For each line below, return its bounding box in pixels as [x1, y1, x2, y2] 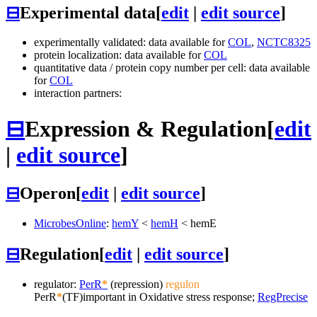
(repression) [108, 278, 166, 290]
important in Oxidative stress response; [83, 291, 258, 303]
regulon [166, 278, 200, 290]
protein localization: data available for [34, 49, 204, 62]
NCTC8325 [257, 36, 311, 49]
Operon [20, 184, 76, 203]
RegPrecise [258, 291, 308, 303]
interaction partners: [34, 87, 122, 100]
